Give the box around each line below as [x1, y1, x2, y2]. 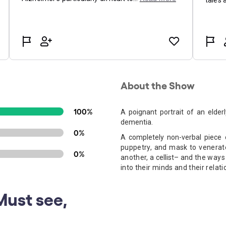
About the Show [121, 79, 195, 91]
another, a [121, 153, 156, 161]
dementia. [121, 118, 153, 126]
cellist [155, 153, 174, 161]
